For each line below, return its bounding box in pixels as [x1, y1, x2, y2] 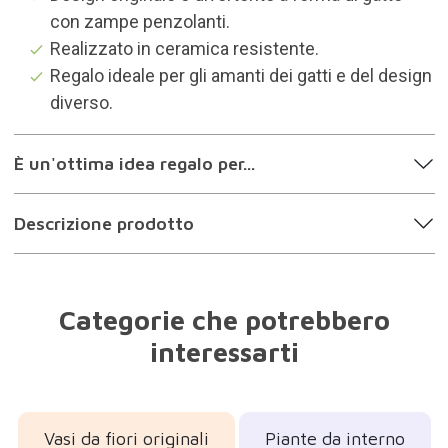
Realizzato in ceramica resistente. [49, 37, 319, 59]
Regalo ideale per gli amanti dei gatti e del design [49, 64, 432, 86]
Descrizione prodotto [13, 212, 194, 234]
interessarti [149, 335, 299, 368]
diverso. [49, 91, 113, 113]
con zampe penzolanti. [49, 10, 230, 32]
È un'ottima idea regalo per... [13, 153, 255, 175]
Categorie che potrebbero [58, 303, 390, 336]
